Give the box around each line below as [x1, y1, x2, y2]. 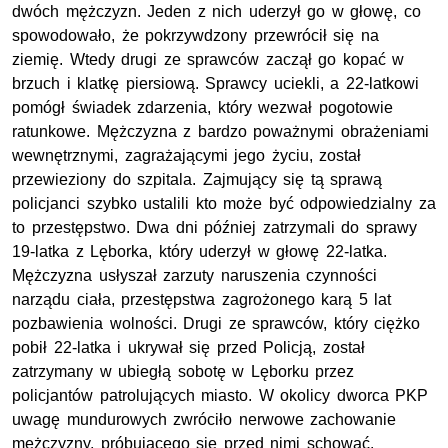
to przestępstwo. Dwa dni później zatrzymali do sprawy [12, 218, 417, 236]
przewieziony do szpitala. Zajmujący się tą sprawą [12, 170, 383, 188]
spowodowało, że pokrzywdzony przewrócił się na [12, 26, 379, 44]
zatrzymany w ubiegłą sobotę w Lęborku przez [12, 362, 355, 380]
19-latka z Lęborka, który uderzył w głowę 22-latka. [12, 242, 387, 260]
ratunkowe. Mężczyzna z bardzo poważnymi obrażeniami [12, 122, 429, 140]
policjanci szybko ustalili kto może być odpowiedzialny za [12, 194, 436, 212]
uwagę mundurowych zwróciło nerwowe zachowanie [12, 410, 397, 428]
